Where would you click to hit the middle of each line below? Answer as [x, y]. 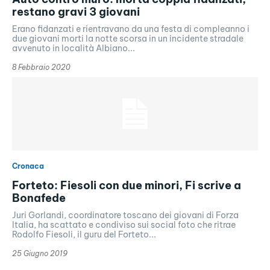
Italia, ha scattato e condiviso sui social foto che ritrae [124, 224]
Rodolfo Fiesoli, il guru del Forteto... [84, 234]
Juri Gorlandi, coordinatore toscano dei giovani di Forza [125, 215]
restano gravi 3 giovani [76, 11]
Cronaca [28, 166]
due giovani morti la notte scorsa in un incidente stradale [128, 38]
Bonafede [39, 198]
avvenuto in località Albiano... [74, 48]
